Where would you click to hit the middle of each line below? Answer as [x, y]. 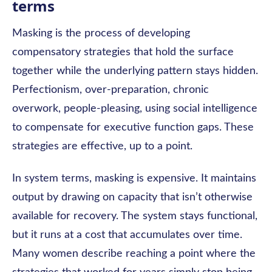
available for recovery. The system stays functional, [135, 216]
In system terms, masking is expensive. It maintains [134, 178]
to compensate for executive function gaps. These [133, 127]
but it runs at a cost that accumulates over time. [127, 235]
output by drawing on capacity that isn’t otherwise [132, 197]
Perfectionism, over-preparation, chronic [110, 90]
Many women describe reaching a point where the [134, 254]
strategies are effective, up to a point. [102, 146]
